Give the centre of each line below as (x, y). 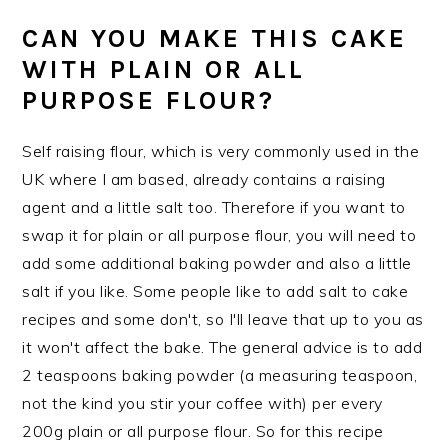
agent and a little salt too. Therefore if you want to (214, 206)
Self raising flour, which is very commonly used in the (221, 150)
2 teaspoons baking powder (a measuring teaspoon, (220, 374)
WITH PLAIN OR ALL (164, 69)
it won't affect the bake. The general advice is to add (222, 346)
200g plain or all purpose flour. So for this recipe (203, 430)
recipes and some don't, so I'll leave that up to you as (223, 318)
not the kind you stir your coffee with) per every (202, 402)
